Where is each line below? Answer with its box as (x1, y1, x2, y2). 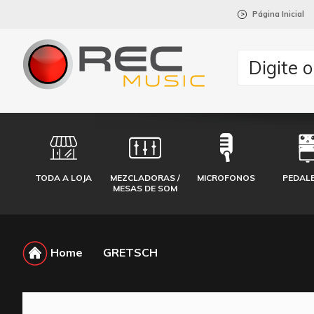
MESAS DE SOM (112, 183, 177, 193)
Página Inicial (252, 9, 305, 19)
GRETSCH (103, 245, 158, 259)
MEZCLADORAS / (109, 172, 180, 183)
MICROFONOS (197, 172, 256, 183)
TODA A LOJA (34, 172, 92, 183)
